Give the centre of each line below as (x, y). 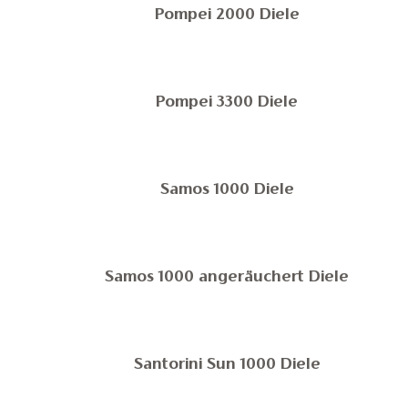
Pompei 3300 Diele (227, 103)
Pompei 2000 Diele (227, 15)
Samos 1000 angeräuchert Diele (227, 278)
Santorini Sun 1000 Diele (227, 365)
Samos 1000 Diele (227, 190)
